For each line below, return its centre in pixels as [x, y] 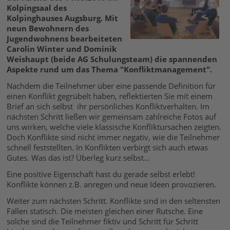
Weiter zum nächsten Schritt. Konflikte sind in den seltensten [114, 200]
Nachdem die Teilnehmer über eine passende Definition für [111, 85]
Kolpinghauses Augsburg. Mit [63, 18]
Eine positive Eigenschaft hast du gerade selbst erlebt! [101, 174]
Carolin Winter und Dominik [62, 49]
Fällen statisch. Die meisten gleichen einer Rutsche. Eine [105, 211]
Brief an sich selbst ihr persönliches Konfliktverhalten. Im [108, 106]
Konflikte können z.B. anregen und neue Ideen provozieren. [112, 184]
